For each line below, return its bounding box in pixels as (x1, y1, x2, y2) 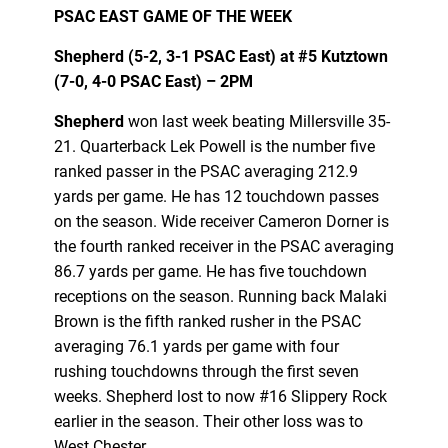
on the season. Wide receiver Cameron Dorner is (53, 211, 389, 231)
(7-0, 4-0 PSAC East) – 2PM (53, 71, 253, 91)
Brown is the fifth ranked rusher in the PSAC (53, 311, 361, 331)
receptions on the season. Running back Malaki (53, 286, 387, 306)
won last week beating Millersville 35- (127, 111, 390, 131)
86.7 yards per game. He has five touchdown (53, 261, 367, 281)
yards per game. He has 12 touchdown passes (53, 186, 379, 206)
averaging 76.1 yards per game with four (53, 336, 339, 356)
